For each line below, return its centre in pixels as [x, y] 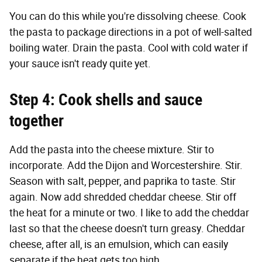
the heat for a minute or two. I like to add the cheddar [129, 213]
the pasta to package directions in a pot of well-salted [131, 32]
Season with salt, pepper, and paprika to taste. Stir [123, 181]
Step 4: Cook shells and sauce [106, 99]
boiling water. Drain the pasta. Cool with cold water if [129, 48]
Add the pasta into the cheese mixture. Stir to [112, 149]
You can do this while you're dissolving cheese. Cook [128, 16]
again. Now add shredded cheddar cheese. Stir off [123, 197]
